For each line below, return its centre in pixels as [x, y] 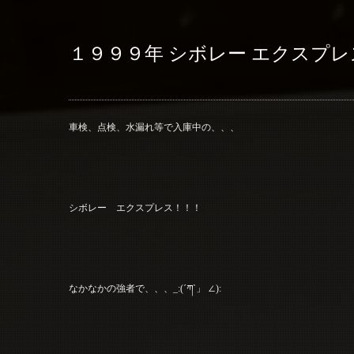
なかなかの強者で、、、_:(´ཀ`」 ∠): [145, 288]
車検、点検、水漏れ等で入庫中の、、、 [154, 127]
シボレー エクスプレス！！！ [136, 207]
